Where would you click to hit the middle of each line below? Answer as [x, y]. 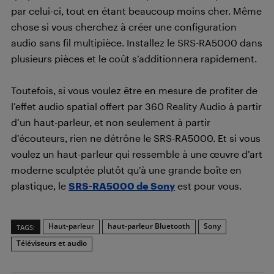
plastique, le [40, 186]
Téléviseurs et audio [52, 243]
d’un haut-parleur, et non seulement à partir [111, 122]
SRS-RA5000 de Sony [122, 186]
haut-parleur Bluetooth [149, 226]
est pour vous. [208, 186]
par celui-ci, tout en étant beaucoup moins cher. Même [136, 11]
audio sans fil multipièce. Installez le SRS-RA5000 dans [137, 43]
